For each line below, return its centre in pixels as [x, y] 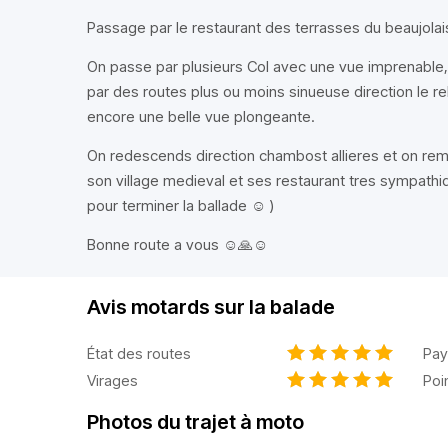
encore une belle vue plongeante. [201, 116]
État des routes [139, 353]
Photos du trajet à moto [195, 422]
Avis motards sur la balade [211, 307]
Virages [112, 380]
